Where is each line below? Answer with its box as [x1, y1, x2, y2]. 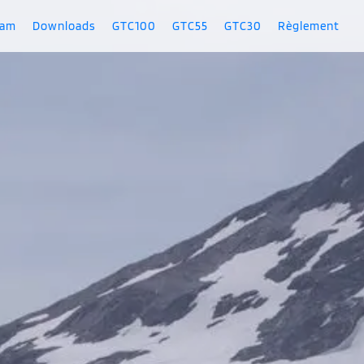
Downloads [32, 19, 96, 33]
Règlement [277, 19, 340, 33]
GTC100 [111, 19, 156, 33]
